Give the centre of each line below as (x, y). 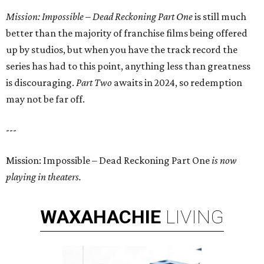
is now (224, 161)
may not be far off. (45, 99)
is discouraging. (41, 83)
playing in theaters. (44, 177)
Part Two (95, 83)
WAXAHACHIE (100, 217)
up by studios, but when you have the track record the (122, 50)
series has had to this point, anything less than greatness (128, 66)
